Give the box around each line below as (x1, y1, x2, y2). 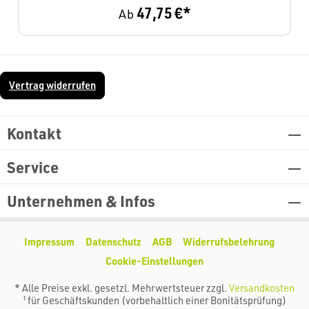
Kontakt (7, 123, 61, 143)
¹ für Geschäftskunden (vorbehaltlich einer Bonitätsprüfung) (23, 294, 286, 307)
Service (7, 157, 59, 177)
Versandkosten (229, 281, 295, 295)
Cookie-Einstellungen (106, 255, 203, 268)
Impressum (23, 235, 74, 248)
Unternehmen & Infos (7, 191, 155, 210)
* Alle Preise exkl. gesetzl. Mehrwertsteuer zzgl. (14, 281, 229, 295)
